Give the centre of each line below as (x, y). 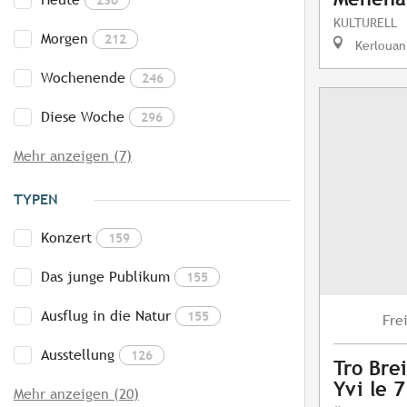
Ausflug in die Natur (106, 316)
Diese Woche (83, 117)
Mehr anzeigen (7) (73, 156)
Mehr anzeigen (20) (76, 394)
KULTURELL (365, 23)
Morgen (65, 39)
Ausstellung (78, 355)
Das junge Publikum (105, 277)
